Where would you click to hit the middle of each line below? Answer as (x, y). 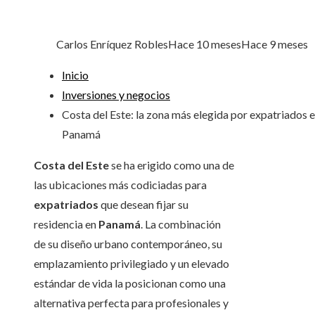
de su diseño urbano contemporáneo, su (128, 244)
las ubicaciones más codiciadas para (120, 185)
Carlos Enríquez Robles (112, 44)
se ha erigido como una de (172, 165)
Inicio (75, 75)
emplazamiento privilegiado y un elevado (131, 264)
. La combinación (181, 224)
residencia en (66, 224)
